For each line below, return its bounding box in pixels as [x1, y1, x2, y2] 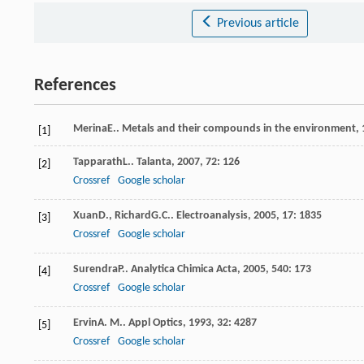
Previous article [216, 17, 299, 31]
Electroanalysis [176, 210, 248, 223]
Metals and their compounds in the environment [122, 123, 356, 136]
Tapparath [73, 156, 123, 169]
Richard [115, 210, 151, 223]
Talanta [136, 156, 171, 169]
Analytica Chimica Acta [131, 263, 237, 276]
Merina [73, 123, 107, 136]
